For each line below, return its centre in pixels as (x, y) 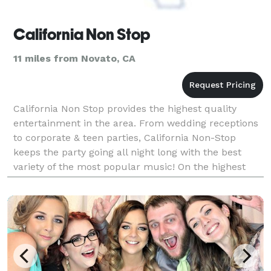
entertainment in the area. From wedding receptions (136, 123)
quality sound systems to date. (85, 181)
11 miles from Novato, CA (74, 58)
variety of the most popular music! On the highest (129, 166)
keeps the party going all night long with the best (127, 152)
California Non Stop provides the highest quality (125, 108)
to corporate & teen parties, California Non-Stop (125, 137)
